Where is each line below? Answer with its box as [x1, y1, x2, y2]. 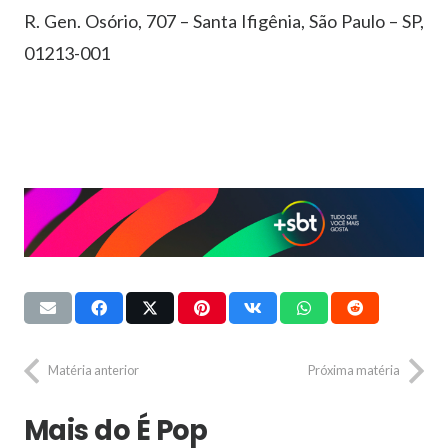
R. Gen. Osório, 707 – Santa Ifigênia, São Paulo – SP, [24, 10, 424, 33]
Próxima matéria [308, 362, 400, 379]
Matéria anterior [48, 362, 139, 379]
